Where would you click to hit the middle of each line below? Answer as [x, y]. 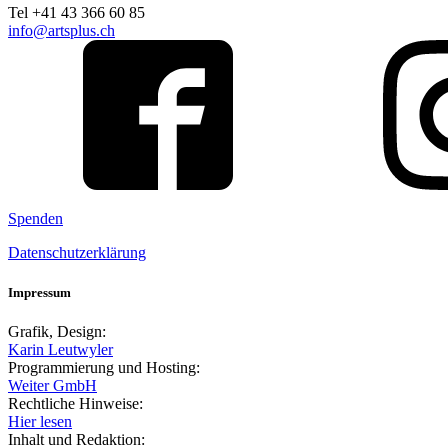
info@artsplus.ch [61, 31]
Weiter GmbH [52, 385]
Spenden [35, 219]
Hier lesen [40, 421]
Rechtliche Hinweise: [75, 403]
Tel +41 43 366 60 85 [76, 13]
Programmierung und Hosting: [104, 367]
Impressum [39, 292]
